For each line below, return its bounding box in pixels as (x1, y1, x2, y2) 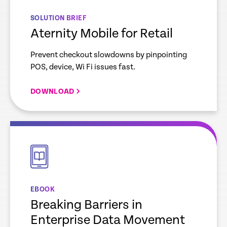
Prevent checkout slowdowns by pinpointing (30, 50, 187, 60)
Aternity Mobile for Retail (30, 26, 173, 41)
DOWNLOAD (30, 87, 74, 96)
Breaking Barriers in (30, 198, 142, 212)
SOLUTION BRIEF (30, 14, 87, 22)
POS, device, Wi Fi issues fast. (30, 62, 135, 72)
